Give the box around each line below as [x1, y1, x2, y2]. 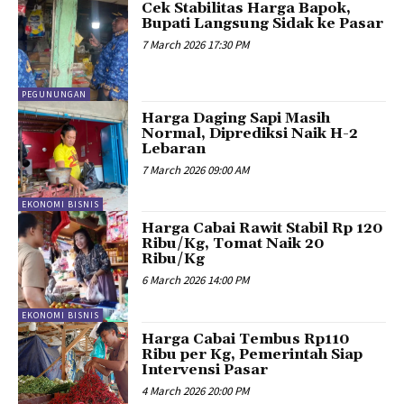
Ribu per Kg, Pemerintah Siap [142, 344, 363, 363]
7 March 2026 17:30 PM [142, 36, 250, 52]
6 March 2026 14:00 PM [142, 272, 250, 289]
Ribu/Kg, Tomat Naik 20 [142, 234, 326, 253]
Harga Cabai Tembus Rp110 [142, 329, 351, 348]
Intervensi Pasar [142, 360, 269, 379]
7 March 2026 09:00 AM [142, 162, 250, 179]
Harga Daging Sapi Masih [142, 109, 331, 128]
